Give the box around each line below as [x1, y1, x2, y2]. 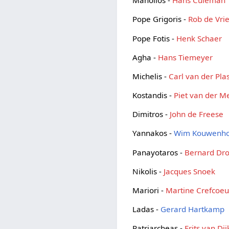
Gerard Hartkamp [161, 204, 225, 215]
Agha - [132, 52, 158, 62]
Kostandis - [132, 90, 174, 101]
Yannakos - [132, 128, 174, 139]
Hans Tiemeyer [158, 52, 213, 62]
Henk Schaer [176, 33, 222, 43]
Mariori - [132, 185, 166, 195]
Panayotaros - [132, 147, 185, 157]
